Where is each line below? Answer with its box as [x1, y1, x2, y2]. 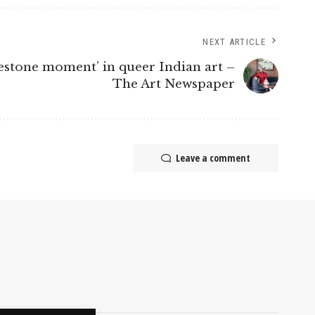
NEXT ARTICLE [202, 37, 266, 47]
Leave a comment [176, 151, 250, 165]
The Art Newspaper [112, 77, 235, 91]
